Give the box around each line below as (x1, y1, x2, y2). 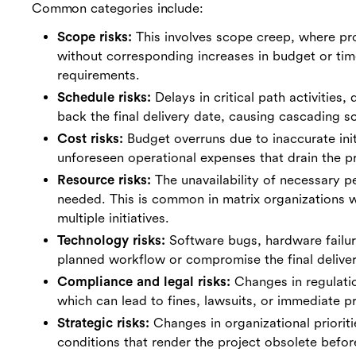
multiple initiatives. (57, 211, 169, 226)
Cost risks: (57, 131, 123, 147)
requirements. (57, 68, 140, 83)
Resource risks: (57, 172, 151, 188)
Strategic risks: (57, 315, 149, 331)
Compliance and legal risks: (57, 274, 230, 290)
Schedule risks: (57, 90, 151, 106)
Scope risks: (57, 29, 132, 45)
